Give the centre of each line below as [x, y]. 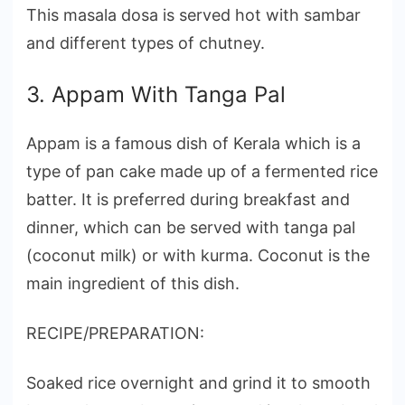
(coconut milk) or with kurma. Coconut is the [198, 256]
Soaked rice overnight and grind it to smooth [198, 383]
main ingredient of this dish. [133, 284]
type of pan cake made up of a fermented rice [202, 172]
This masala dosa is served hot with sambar [193, 15]
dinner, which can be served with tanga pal [191, 228]
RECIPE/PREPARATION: [115, 334]
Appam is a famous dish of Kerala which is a [193, 144]
